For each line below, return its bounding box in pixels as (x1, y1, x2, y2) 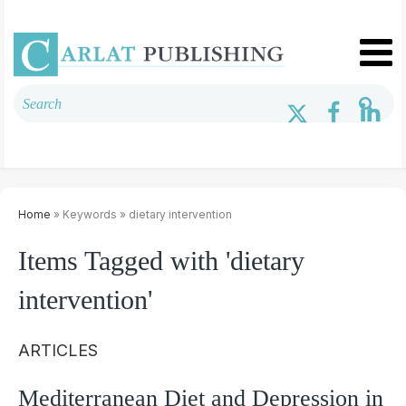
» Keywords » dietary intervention (51, 207, 232, 221)
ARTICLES (18, 340, 98, 360)
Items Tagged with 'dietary (18, 245, 304, 275)
